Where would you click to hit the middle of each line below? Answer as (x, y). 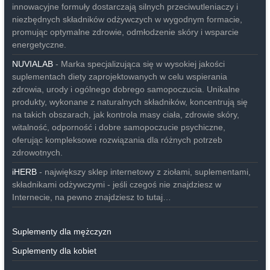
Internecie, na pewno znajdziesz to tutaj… (91, 197)
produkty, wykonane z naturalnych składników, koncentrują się (130, 102)
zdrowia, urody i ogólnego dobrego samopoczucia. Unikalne (126, 89)
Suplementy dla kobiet (54, 251)
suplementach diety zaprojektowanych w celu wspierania (119, 77)
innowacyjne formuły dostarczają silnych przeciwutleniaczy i (125, 7)
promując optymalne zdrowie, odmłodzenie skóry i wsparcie (125, 32)
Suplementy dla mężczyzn (61, 232)
